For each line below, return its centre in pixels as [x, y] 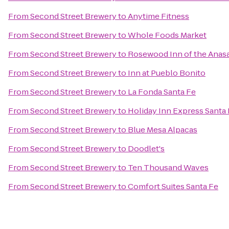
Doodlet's [146, 148]
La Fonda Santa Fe [162, 92]
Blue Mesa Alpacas [163, 130]
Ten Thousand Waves [168, 167]
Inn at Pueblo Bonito [167, 73]
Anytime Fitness [158, 16]
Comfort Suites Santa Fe [173, 186]
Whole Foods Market [167, 35]
